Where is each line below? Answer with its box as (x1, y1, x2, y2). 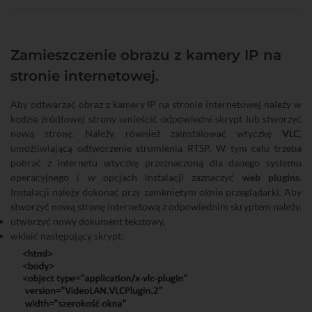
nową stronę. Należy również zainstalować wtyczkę (10, 127, 282, 140)
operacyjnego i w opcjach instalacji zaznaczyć (10, 171, 242, 184)
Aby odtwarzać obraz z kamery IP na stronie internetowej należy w (10, 98, 302, 111)
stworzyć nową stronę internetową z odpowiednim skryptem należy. (10, 201, 302, 213)
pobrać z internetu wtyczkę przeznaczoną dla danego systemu (10, 157, 302, 169)
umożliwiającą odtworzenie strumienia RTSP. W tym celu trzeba (10, 142, 302, 155)
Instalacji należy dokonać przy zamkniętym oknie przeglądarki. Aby (10, 186, 302, 198)
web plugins (242, 171, 300, 184)
